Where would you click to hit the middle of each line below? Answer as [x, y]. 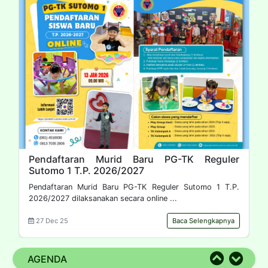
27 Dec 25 [51, 221]
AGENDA [47, 259]
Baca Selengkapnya [203, 221]
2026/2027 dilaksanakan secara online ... [103, 199]
